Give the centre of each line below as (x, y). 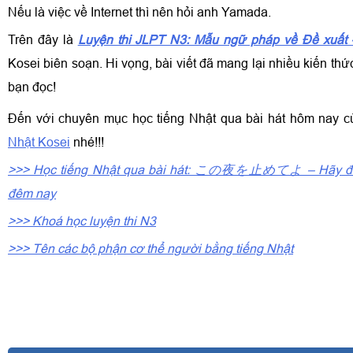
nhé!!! (89, 142)
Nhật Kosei (39, 142)
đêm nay (32, 193)
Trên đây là (43, 39)
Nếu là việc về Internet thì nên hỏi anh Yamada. (139, 12)
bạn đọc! (32, 87)
